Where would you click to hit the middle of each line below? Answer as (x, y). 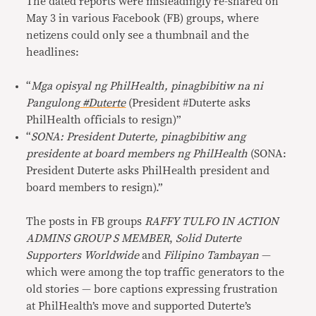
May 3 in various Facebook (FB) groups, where (143, 18)
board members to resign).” (95, 187)
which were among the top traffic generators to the (156, 272)
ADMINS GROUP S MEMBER (98, 238)
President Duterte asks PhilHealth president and (148, 170)
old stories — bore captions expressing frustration (152, 289)
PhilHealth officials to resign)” (104, 120)
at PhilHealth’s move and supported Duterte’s (139, 306)
